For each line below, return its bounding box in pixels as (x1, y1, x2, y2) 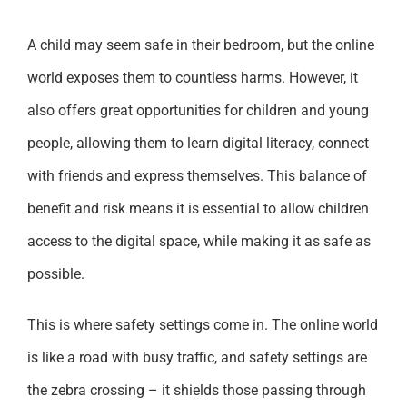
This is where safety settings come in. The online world (26, 315, 378, 333)
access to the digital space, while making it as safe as (26, 232, 371, 250)
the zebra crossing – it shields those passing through (26, 381, 366, 399)
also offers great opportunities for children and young (26, 101, 369, 119)
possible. (26, 264, 84, 283)
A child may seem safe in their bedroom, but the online (26, 35, 374, 54)
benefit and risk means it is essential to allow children (26, 199, 369, 217)
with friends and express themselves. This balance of (26, 166, 367, 184)
